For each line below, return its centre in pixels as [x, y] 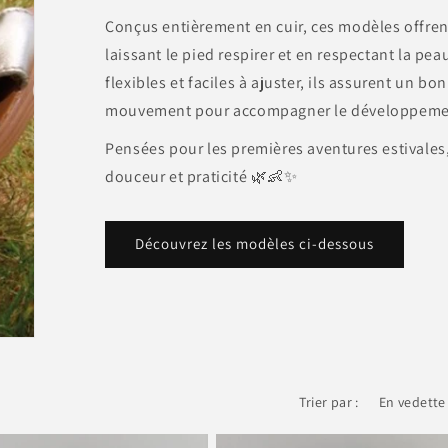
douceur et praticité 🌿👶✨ [201, 176]
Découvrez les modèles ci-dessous [255, 244]
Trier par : [329, 401]
